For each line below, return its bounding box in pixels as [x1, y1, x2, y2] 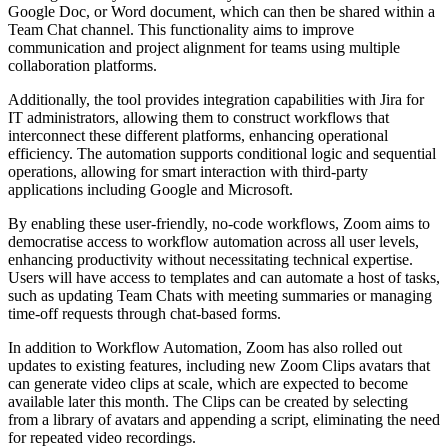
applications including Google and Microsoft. [8, 181, 293, 199]
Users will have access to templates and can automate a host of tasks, [8, 269, 440, 287]
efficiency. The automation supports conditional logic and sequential [8, 145, 436, 163]
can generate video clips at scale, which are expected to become [8, 375, 408, 393]
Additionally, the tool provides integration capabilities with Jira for [8, 91, 424, 109]
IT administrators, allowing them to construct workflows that [8, 109, 389, 127]
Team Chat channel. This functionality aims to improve [8, 21, 354, 39]
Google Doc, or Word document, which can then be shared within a [8, 3, 435, 21]
